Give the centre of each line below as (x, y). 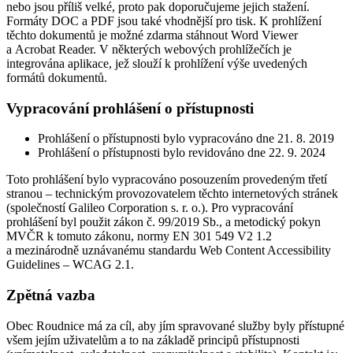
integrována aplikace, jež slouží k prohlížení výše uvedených (157, 63)
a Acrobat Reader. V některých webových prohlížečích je (149, 49)
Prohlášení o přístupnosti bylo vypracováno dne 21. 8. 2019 (186, 139)
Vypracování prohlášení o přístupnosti (130, 108)
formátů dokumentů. (57, 78)
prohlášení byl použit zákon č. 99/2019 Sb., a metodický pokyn (163, 222)
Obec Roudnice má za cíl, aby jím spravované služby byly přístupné (175, 325)
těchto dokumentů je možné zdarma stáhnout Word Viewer (152, 35)
